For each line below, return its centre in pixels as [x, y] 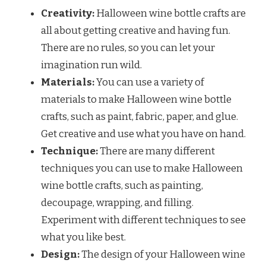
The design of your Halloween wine [162, 254]
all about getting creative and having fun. [136, 30]
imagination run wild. [91, 65]
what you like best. [83, 237]
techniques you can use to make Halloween [142, 168]
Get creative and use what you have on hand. [143, 134]
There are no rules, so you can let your [128, 47]
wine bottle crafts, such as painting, [122, 185]
